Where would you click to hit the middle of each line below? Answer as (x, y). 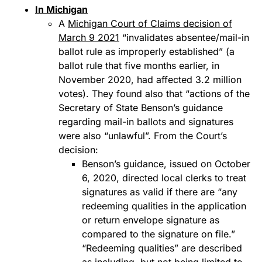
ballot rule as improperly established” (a (146, 51)
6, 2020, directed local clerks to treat (164, 178)
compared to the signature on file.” (158, 234)
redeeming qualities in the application (164, 206)
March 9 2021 (89, 37)
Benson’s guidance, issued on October (166, 164)
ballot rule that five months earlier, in (139, 65)
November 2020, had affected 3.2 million (150, 80)
